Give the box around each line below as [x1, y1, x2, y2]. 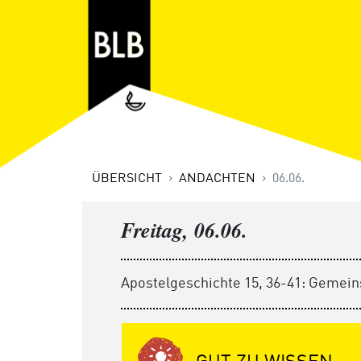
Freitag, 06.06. [121, 215, 247, 244]
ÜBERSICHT [92, 172, 162, 185]
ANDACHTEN [179, 172, 255, 185]
